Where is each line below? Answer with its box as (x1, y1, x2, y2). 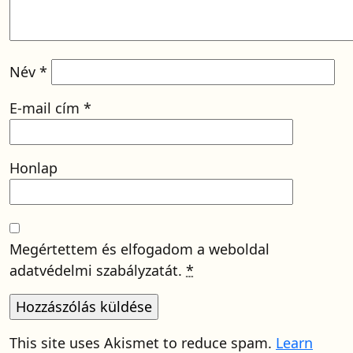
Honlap (9, 158, 58, 177)
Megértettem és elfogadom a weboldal (9, 240, 269, 258)
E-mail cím (9, 98, 84, 117)
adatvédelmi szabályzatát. (9, 261, 186, 280)
